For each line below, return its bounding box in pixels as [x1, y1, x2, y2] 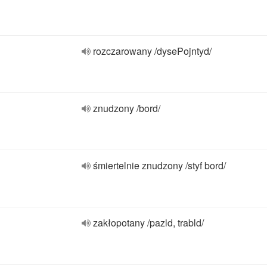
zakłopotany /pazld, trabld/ [93, 216, 204, 229]
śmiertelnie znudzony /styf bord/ [93, 159, 226, 172]
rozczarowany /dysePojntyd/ [93, 44, 212, 58]
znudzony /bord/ [93, 101, 160, 115]
